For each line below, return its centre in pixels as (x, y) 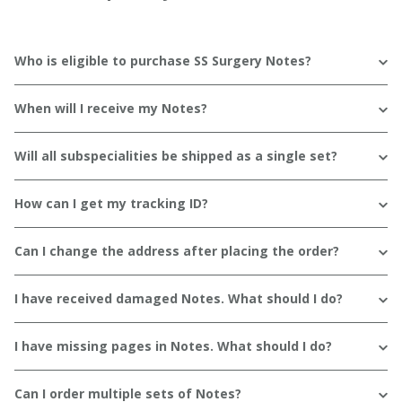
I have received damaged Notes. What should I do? (179, 299)
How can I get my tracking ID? (111, 204)
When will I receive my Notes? (111, 109)
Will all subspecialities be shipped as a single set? (176, 156)
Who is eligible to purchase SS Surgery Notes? (163, 61)
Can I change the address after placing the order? (177, 251)
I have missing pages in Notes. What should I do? (173, 346)
